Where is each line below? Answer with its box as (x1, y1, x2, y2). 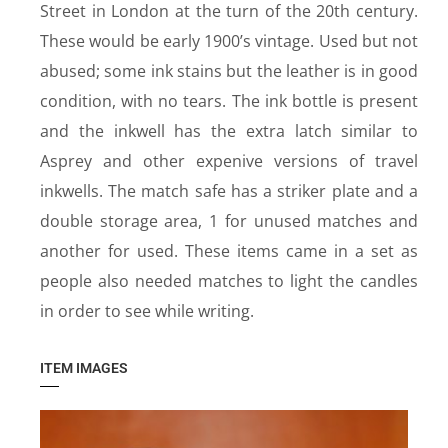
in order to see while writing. (40, 300, 254, 322)
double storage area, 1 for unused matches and (40, 210, 418, 232)
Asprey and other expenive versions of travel (40, 150, 418, 172)
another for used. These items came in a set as (40, 240, 418, 262)
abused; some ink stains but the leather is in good (40, 60, 418, 82)
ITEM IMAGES (40, 360, 128, 376)
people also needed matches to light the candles (40, 270, 418, 292)
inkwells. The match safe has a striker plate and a (40, 180, 418, 202)
